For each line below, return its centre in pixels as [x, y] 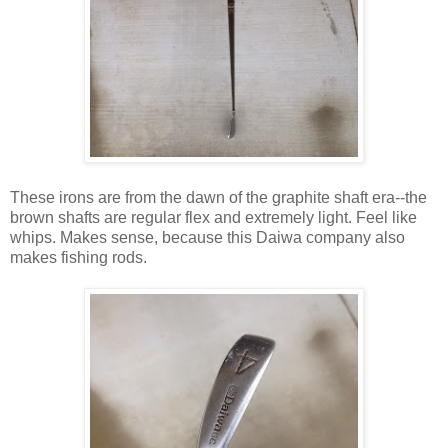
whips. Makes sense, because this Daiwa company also [207, 237]
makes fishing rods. [78, 257]
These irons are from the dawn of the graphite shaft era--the [218, 197]
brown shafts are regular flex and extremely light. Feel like [213, 217]
